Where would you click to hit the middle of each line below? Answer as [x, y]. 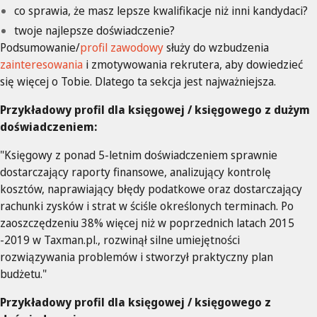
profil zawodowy [122, 47]
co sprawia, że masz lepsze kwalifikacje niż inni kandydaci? [161, 10]
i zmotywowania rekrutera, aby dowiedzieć [193, 64]
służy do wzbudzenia [216, 47]
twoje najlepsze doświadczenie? [94, 30]
